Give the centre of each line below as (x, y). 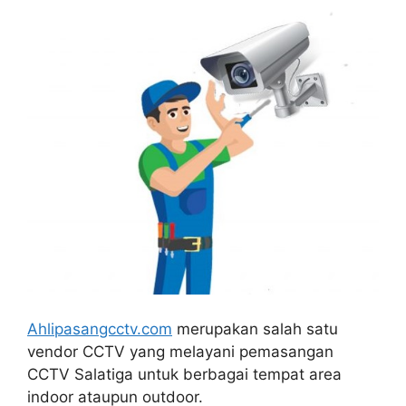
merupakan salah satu (255, 329)
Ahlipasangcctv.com (100, 329)
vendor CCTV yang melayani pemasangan (180, 351)
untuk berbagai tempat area (237, 374)
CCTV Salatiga (80, 374)
